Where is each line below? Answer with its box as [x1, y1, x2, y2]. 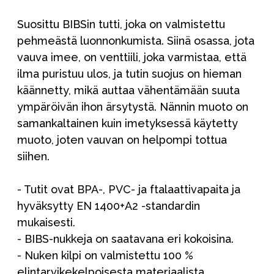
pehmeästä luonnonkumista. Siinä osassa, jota [17, 34, 254, 48]
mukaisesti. [17, 216, 75, 229]
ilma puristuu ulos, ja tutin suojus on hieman [17, 67, 242, 81]
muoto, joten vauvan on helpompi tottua [17, 133, 227, 147]
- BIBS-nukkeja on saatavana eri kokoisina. [17, 232, 234, 246]
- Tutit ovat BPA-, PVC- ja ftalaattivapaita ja [17, 183, 240, 196]
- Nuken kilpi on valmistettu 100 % [17, 249, 193, 262]
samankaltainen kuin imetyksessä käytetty [17, 117, 238, 130]
